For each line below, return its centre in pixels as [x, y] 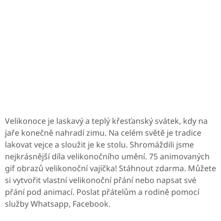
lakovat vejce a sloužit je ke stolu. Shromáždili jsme [99, 145]
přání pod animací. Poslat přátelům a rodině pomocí [102, 192]
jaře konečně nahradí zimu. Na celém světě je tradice [103, 133]
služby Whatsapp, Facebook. [58, 204]
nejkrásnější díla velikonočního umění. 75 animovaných [107, 156]
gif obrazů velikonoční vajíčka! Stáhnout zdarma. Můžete [110, 168]
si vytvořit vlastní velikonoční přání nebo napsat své [101, 180]
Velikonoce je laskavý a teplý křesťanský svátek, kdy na [106, 121]
